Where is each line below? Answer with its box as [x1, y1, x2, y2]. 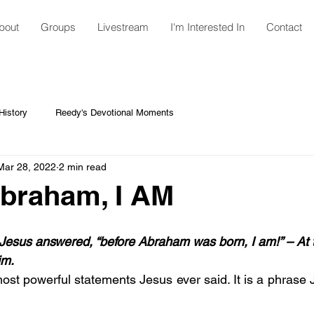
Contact [266, 20, 302, 34]
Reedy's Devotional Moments [55, 107, 174, 118]
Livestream [97, 20, 149, 34]
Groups [40, 20, 76, 34]
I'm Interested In [170, 20, 245, 34]
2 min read [59, 161, 107, 172]
